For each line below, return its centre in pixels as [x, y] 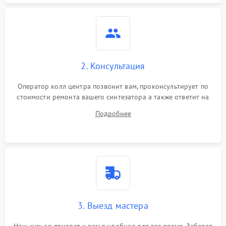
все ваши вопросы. [113, 107]
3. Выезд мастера [113, 206]
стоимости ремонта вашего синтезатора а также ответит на [113, 97]
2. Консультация [113, 66]
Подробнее [113, 114]
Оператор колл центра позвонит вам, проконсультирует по [113, 86]
